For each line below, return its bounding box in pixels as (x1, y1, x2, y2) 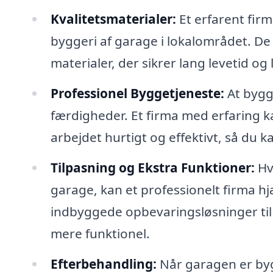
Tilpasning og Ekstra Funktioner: (50, 158, 255, 176)
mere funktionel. (50, 224, 150, 242)
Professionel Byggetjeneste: (50, 84, 224, 102)
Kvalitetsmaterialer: (50, 10, 176, 27)
